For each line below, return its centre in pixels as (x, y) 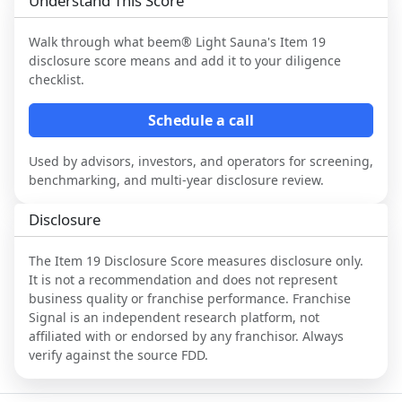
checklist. (57, 79)
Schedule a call (201, 120)
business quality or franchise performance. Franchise (190, 298)
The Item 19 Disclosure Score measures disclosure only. (196, 260)
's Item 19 (297, 41)
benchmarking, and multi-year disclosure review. (176, 179)
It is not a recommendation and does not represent (183, 279)
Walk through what (88, 41)
